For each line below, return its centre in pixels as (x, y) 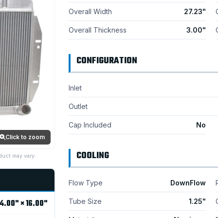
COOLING (92, 156)
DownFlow (188, 183)
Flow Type (85, 183)
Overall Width (90, 11)
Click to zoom (25, 137)
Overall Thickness (97, 30)
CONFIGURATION (107, 61)
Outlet (78, 106)
